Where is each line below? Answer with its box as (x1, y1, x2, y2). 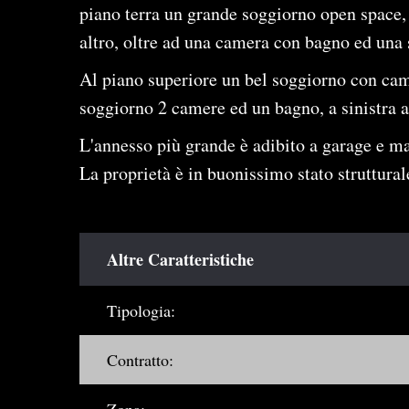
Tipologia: (107, 299, 175, 322)
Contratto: (107, 349, 173, 372)
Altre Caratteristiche (107, 247, 254, 272)
